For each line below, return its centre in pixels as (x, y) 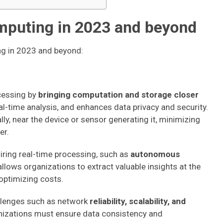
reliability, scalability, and (138, 201)
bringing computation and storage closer (118, 95)
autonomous (155, 154)
